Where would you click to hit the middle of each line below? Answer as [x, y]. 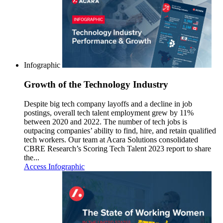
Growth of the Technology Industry [96, 85]
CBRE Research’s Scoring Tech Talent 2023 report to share [117, 148]
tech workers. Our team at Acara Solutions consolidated [111, 139]
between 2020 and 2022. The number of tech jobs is [106, 121]
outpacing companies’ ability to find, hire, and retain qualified [120, 130]
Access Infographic [54, 166]
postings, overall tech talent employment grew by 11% [109, 112]
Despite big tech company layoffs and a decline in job [108, 104]
